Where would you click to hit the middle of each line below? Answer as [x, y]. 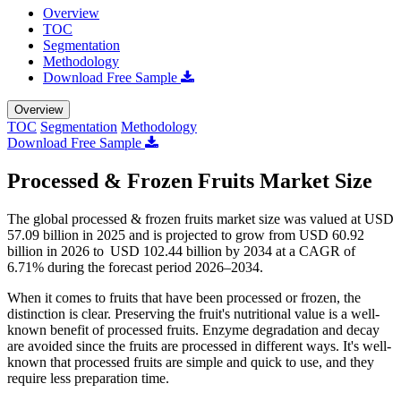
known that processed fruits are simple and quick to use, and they [191, 362]
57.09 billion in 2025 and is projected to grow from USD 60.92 [186, 235]
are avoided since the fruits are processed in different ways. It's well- [199, 346]
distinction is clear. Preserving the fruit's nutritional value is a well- [193, 313]
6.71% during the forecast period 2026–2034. [137, 267]
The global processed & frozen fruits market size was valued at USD [200, 218]
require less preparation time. [88, 378]
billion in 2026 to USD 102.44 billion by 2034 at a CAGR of [181, 251]
